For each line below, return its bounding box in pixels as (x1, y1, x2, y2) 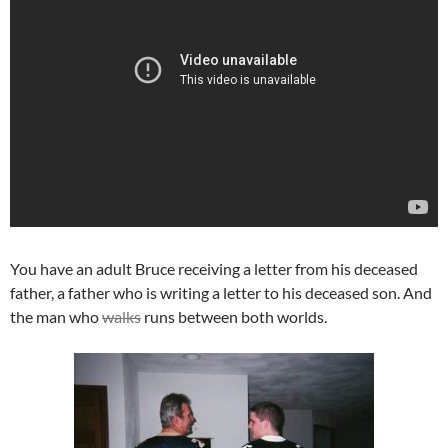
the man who (10, 307, 102, 327)
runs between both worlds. (141, 307, 327, 327)
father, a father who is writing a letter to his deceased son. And (10, 283, 432, 303)
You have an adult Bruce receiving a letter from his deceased (10, 259, 418, 279)
